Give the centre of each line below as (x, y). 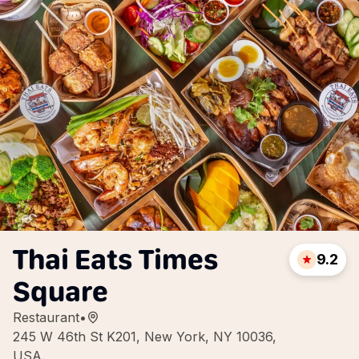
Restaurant (46, 317)
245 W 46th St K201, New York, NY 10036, (145, 337)
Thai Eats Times (116, 259)
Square (61, 291)
